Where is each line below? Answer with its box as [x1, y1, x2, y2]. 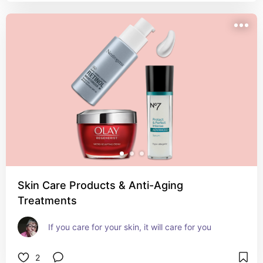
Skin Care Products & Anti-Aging [18, 179, 183, 191]
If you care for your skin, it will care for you [48, 222, 211, 232]
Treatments [18, 194, 77, 207]
